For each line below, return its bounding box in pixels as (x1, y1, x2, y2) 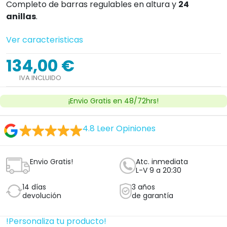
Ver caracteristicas (6, 33, 83, 46)
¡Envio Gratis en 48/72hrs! (68, 95, 159, 106)
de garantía (132, 190, 174, 201)
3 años (132, 181, 156, 192)
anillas (6, 10, 36, 22)
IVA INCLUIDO (19, 72, 61, 83)
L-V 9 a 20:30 (136, 165, 181, 175)
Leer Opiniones (96, 122, 156, 134)
